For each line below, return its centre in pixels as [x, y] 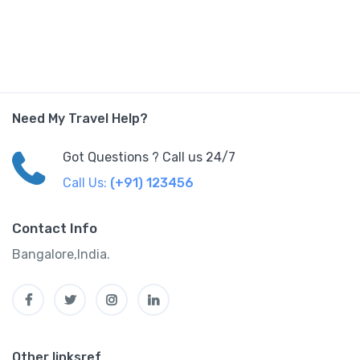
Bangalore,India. [61, 254]
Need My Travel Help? [80, 118]
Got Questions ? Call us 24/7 [149, 157]
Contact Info [55, 228]
